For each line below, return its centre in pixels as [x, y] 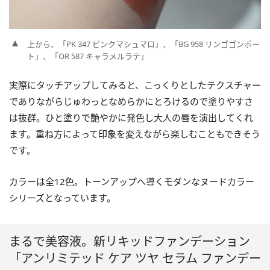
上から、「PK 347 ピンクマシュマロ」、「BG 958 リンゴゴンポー [143, 44]
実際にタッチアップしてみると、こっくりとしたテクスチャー [135, 85]
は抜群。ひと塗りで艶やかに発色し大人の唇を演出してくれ [131, 118]
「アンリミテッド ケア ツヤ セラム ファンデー [135, 259]
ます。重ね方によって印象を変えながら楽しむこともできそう [135, 134]
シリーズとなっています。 [62, 198]
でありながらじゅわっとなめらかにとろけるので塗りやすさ [131, 102]
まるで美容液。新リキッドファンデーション [130, 242]
